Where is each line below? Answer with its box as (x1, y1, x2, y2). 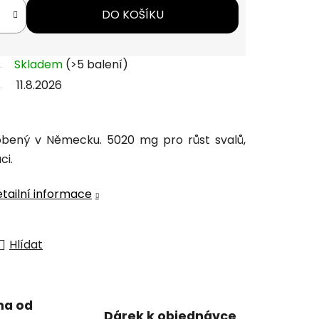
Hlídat (9, 236, 43, 253)
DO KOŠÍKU (101, 6, 164, 23)
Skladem (14, 56, 66, 73)
